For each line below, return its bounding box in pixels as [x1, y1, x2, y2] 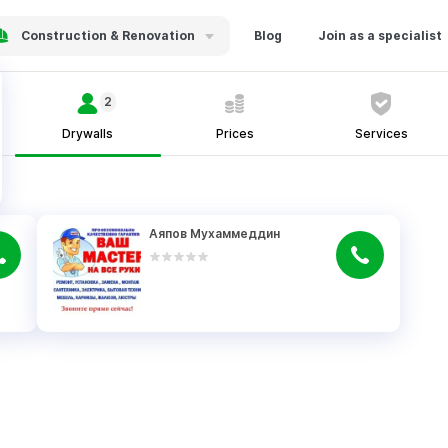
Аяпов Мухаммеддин [149, 226, 281, 241]
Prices [215, 126, 254, 141]
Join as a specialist [317, 27, 442, 43]
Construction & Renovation [17, 27, 198, 43]
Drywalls [62, 126, 114, 141]
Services [354, 126, 408, 141]
